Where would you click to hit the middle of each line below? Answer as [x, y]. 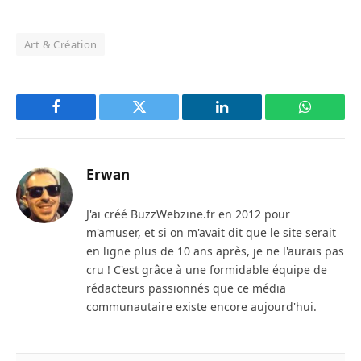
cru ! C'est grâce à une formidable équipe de [207, 270]
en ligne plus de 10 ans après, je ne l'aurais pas [215, 251]
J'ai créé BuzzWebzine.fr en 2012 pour [188, 214]
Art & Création [61, 45]
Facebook [83, 119]
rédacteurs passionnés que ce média [186, 288]
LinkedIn [247, 119]
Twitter [159, 119]
